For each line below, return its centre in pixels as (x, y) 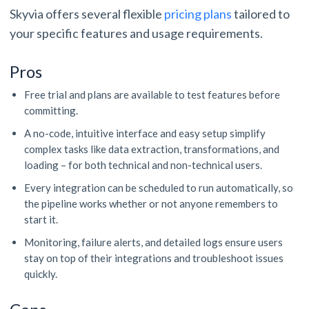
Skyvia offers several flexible (87, 14)
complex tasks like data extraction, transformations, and (152, 149)
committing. (54, 111)
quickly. (42, 274)
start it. (42, 220)
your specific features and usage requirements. (139, 33)
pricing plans (198, 14)
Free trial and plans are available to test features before (152, 95)
